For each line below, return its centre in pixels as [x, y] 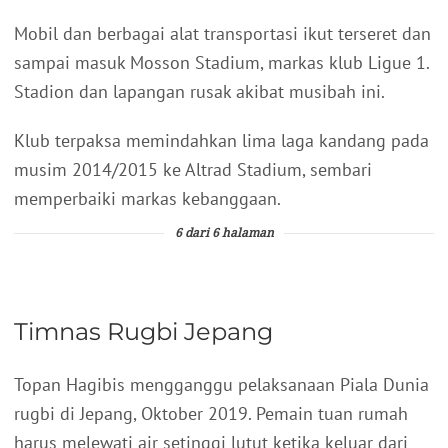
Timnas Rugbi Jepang [143, 331]
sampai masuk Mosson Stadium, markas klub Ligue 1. [221, 62]
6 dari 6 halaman [224, 233]
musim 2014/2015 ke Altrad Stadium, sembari [193, 169]
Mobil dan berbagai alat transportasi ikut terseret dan [222, 33]
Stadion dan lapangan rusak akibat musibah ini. [199, 91]
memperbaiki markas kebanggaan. [147, 198]
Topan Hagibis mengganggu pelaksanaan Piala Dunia [221, 384]
